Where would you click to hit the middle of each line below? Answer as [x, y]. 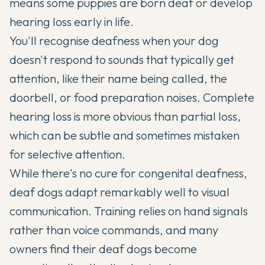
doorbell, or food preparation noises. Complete [132, 98]
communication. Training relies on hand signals [129, 211]
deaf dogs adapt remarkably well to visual [119, 192]
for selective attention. [67, 154]
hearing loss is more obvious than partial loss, [125, 117]
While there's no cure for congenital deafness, [128, 173]
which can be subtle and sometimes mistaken [125, 135]
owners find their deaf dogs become [103, 249]
